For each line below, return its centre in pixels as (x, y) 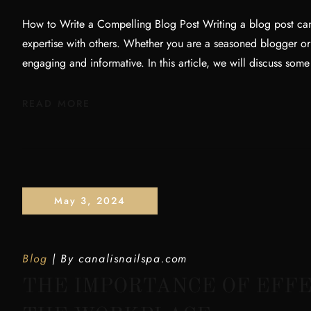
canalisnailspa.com (133, 259)
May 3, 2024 (90, 201)
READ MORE (56, 103)
